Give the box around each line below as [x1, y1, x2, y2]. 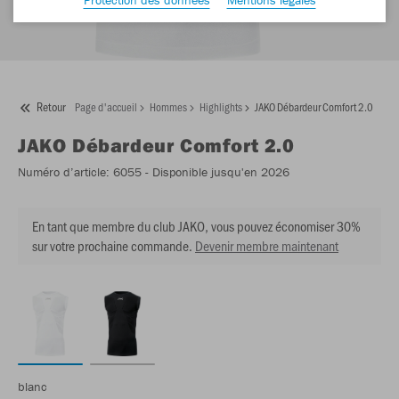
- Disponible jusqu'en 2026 [142, 164, 289, 181]
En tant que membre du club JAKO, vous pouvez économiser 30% [32, 216, 361, 236]
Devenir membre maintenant [195, 236, 338, 256]
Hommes [150, 99, 187, 115]
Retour [37, 98, 66, 116]
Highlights [199, 99, 242, 115]
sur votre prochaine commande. [32, 236, 192, 256]
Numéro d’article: [18, 164, 110, 181]
